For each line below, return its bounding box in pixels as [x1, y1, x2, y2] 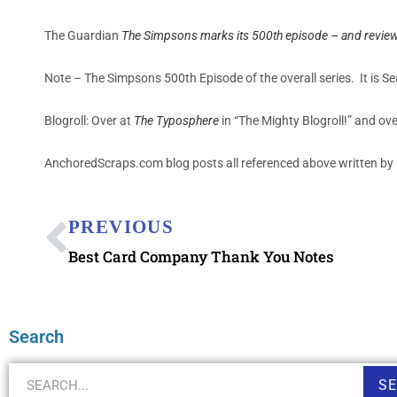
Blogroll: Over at [44, 113, 134, 128]
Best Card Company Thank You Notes [68, 245, 334, 267]
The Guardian [44, 27, 121, 43]
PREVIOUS [68, 215, 175, 237]
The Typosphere [134, 113, 219, 128]
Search [9, 325, 64, 347]
